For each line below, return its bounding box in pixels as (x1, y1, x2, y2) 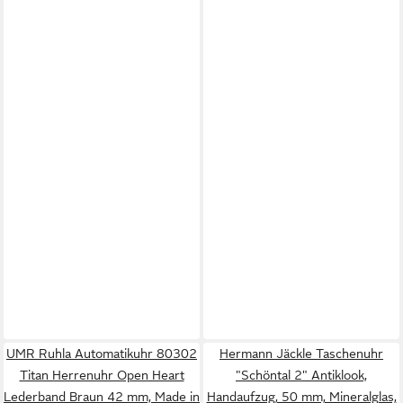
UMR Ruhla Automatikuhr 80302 (6, 345, 197, 361)
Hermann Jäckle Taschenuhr (219, 345, 383, 361)
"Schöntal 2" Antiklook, (236, 367, 367, 382)
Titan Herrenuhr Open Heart (19, 367, 184, 382)
